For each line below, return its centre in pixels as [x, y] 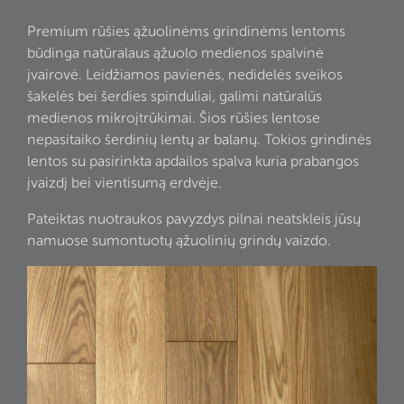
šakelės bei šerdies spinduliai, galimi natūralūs [174, 96]
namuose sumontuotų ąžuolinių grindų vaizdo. [179, 241]
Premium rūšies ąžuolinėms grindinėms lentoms [186, 32]
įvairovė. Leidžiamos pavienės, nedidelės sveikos [185, 75]
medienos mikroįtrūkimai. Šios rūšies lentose [174, 118]
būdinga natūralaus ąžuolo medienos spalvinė [175, 53]
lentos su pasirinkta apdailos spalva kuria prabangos [193, 161]
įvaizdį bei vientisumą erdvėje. [124, 183]
